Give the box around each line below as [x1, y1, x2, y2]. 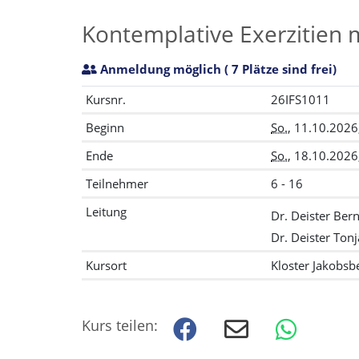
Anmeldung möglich [100, 61, 221, 78]
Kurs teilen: [82, 316, 158, 336]
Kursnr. [86, 91, 126, 108]
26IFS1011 [271, 91, 330, 108]
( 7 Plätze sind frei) [221, 61, 337, 78]
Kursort [86, 257, 127, 274]
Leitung [86, 204, 127, 220]
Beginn [86, 119, 124, 136]
